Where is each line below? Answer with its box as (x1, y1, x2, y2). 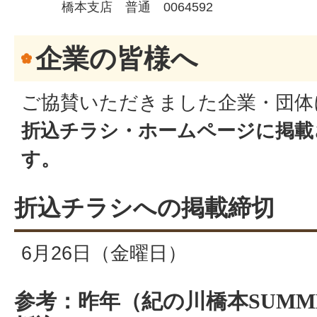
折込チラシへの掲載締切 (14, 195, 275, 221)
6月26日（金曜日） (21, 242, 187, 265)
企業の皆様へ (35, 44, 198, 74)
